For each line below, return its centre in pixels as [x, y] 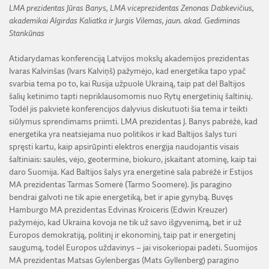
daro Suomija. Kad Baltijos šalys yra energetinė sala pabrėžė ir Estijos [131, 172]
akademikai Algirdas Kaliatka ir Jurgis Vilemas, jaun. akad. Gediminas [125, 21]
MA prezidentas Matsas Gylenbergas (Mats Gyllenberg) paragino [124, 260]
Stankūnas [27, 33]
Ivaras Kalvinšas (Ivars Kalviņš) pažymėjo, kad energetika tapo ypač [127, 71]
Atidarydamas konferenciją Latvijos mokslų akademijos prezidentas [129, 59]
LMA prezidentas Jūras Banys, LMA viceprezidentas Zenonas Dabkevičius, [131, 8]
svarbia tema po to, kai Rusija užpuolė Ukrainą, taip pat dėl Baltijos [127, 84]
